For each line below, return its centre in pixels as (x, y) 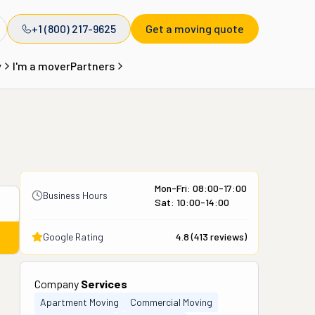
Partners (92, 66)
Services (104, 284)
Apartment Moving (79, 302)
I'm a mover (41, 66)
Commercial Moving (171, 302)
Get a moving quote (195, 28)
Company (58, 284)
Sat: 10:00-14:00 (192, 202)
